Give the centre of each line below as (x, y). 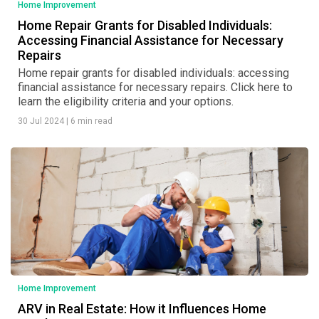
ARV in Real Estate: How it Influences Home (142, 308)
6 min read (90, 121)
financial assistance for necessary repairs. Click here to (155, 87)
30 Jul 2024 (42, 121)
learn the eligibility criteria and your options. (126, 101)
